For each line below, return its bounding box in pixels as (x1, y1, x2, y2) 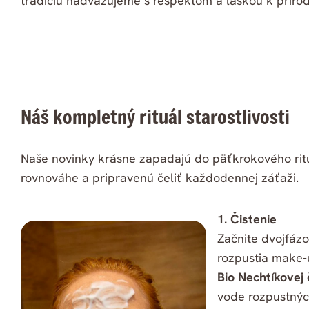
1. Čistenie (217, 211, 277, 228)
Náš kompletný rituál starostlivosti (21, 104, 290, 130)
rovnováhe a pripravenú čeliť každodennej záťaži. (21, 170, 299, 186)
